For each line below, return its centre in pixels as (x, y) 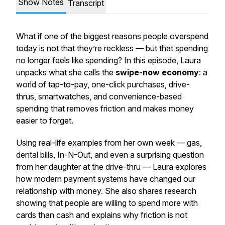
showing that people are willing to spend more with (107, 203)
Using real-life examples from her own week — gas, (109, 143)
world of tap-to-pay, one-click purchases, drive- (103, 84)
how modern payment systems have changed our (106, 179)
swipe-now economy (157, 72)
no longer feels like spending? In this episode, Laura (108, 60)
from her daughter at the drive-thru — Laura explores (111, 167)
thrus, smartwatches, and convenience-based (99, 96)
